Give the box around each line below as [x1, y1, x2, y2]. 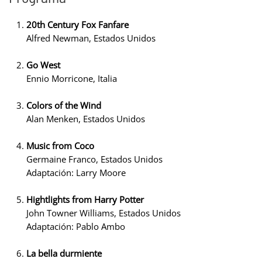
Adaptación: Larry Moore [26, 166, 126, 178]
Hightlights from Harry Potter [26, 193, 144, 205]
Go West [26, 58, 60, 71]
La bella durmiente [26, 247, 102, 259]
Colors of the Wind [26, 99, 101, 111]
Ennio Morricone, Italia [26, 72, 117, 84]
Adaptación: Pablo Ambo [26, 220, 125, 232]
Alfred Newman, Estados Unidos [26, 32, 156, 44]
